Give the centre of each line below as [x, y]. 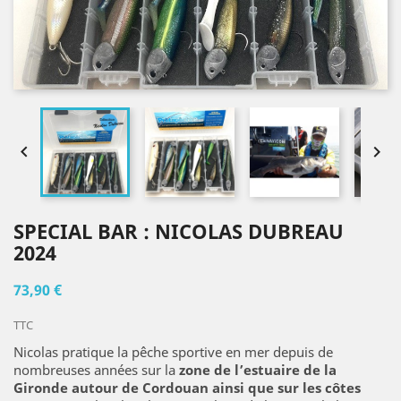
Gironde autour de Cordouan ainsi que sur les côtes [187, 388]
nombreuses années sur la [96, 370]
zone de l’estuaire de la [258, 370]
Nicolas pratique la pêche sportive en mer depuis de [173, 352]
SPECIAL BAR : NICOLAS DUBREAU [179, 231]
